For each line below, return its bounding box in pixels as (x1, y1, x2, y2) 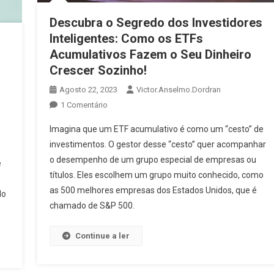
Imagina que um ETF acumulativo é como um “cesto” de (49, 124, 264, 134)
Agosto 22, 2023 (59, 84, 117, 94)
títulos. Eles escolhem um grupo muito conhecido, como (49, 169, 264, 180)
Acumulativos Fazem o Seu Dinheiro (49, 46, 251, 62)
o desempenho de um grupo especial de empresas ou (49, 154, 256, 165)
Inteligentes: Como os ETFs (49, 31, 203, 46)
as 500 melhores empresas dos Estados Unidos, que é (49, 185, 257, 195)
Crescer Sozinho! (49, 62, 147, 78)
